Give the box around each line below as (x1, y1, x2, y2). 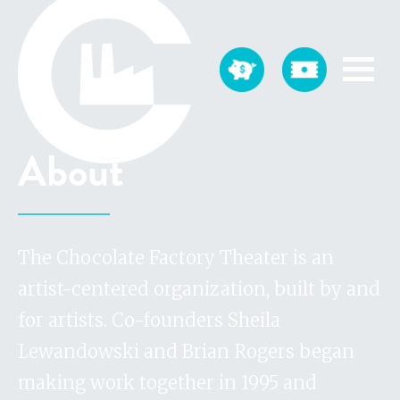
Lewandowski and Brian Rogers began (18, 340, 354, 362)
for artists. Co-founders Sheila (18, 309, 280, 331)
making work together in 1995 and (18, 371, 317, 394)
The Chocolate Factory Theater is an (18, 246, 334, 269)
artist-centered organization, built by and (18, 278, 380, 300)
